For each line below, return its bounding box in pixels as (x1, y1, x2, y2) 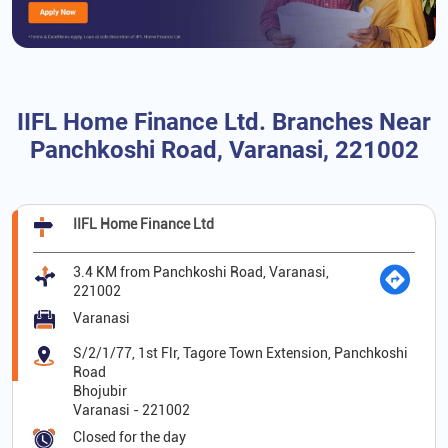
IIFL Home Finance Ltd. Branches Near (17, 108, 431, 137)
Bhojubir (73, 383, 127, 400)
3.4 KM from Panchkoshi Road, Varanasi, (73, 264, 329, 281)
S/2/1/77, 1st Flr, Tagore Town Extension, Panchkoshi (73, 345, 408, 362)
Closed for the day (73, 429, 186, 446)
